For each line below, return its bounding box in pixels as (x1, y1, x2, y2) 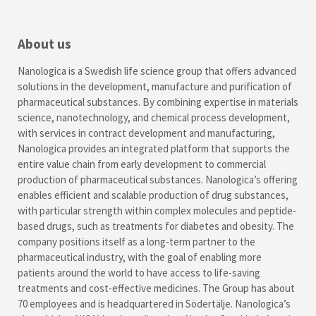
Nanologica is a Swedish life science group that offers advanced (18, 63, 296, 78)
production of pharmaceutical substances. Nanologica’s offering (18, 172, 298, 186)
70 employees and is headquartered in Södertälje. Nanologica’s (18, 296, 291, 310)
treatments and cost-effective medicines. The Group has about (18, 281, 295, 295)
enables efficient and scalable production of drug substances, (18, 188, 288, 202)
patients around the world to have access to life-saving (18, 265, 260, 279)
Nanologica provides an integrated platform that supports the (18, 141, 290, 155)
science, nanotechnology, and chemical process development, (18, 110, 290, 124)
